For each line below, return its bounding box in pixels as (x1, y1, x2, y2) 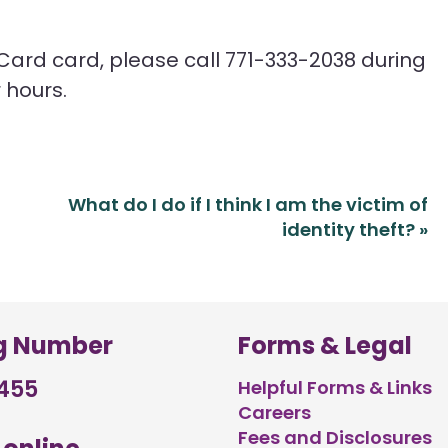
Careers (237, 400, 311, 426)
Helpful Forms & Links (237, 375, 432, 401)
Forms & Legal (237, 329, 412, 363)
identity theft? (282, 217, 420, 243)
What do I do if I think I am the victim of (68, 192, 429, 218)
